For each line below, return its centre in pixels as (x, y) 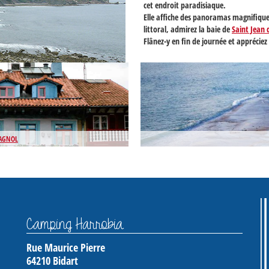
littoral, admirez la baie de (188, 29)
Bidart (65, 261)
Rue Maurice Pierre (66, 247)
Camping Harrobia (75, 224)
